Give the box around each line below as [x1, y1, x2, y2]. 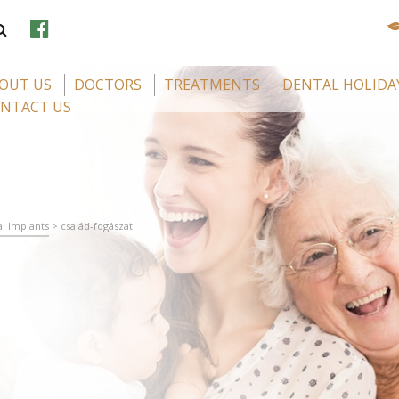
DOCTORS [74, 75, 142, 94]
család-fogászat [61, 219, 133, 232]
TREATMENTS [164, 75, 260, 94]
